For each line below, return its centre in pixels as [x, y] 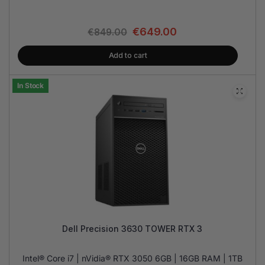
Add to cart [128, 55]
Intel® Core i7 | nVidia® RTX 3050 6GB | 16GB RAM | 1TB [132, 258]
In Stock [31, 85]
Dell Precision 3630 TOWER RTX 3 [132, 229]
